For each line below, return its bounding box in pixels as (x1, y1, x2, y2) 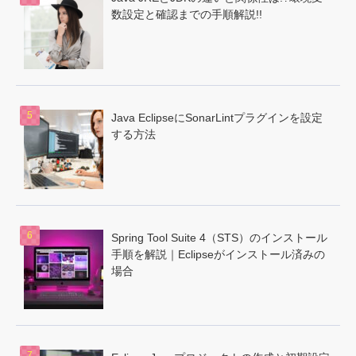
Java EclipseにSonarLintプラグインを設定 (111, 111, 323, 124)
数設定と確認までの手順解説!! (111, 8, 262, 21)
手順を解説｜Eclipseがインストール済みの (111, 248, 325, 261)
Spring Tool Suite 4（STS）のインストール (111, 231, 327, 244)
